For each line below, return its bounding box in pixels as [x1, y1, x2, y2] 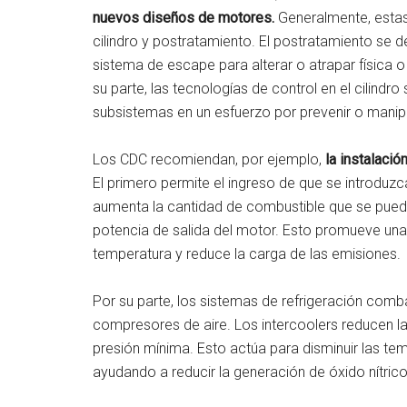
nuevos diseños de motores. [93, 9, 274, 26]
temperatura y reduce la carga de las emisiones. [93, 245, 401, 263]
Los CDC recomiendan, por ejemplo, [93, 151, 325, 168]
